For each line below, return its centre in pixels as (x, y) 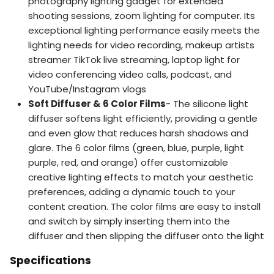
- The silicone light (207, 104)
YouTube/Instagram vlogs (87, 89)
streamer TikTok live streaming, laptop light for (134, 60)
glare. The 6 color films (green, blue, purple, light (136, 148)
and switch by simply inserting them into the (129, 221)
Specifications (50, 260)
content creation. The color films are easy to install (144, 207)
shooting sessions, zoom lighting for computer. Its (142, 16)
